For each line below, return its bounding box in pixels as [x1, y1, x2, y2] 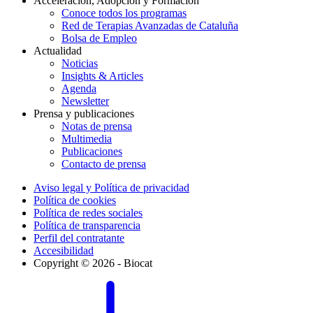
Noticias [61, 57, 98, 69]
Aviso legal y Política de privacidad [34, 181, 189, 194]
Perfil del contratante [34, 231, 124, 244]
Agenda [61, 82, 96, 94]
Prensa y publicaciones [34, 107, 134, 119]
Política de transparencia [34, 219, 140, 231]
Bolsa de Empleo [61, 31, 137, 44]
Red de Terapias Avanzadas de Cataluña [61, 19, 238, 31]
